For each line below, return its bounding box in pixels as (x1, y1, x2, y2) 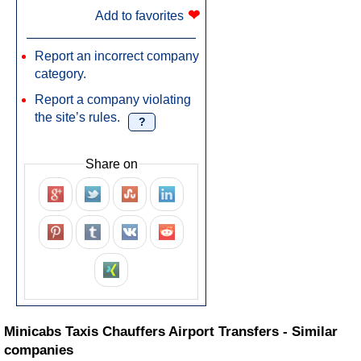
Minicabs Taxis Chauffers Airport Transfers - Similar (4, 324, 338, 340)
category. (35, 66, 86, 81)
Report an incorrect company (35, 48, 199, 63)
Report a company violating (35, 92, 191, 106)
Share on (85, 156, 138, 171)
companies (4, 342, 73, 359)
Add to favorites (95, 8, 184, 23)
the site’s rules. (35, 110, 120, 124)
